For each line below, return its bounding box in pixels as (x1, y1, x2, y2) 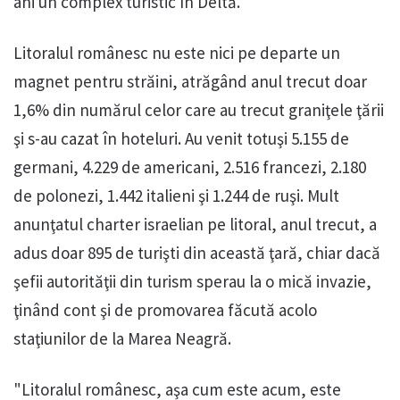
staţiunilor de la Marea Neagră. (13, 328, 231, 350)
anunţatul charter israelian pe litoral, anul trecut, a (13, 213, 377, 236)
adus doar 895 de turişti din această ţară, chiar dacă (13, 242, 380, 264)
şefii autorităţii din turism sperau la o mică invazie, (13, 271, 371, 293)
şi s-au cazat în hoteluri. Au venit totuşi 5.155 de (13, 128, 349, 150)
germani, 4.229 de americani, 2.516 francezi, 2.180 (13, 156, 366, 179)
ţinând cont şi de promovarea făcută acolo (13, 299, 317, 321)
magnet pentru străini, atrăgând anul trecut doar (13, 71, 367, 93)
